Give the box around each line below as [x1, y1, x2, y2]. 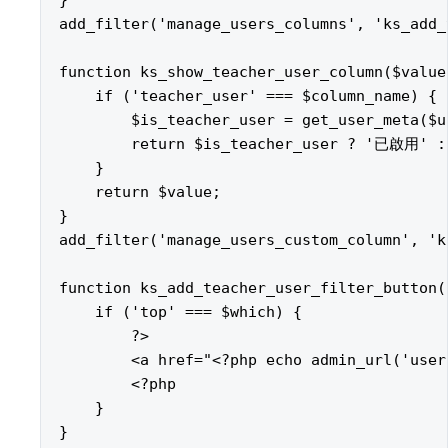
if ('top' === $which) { [59, 303, 302, 321]
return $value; [59, 183, 221, 201]
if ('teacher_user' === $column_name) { [59, 87, 437, 105]
